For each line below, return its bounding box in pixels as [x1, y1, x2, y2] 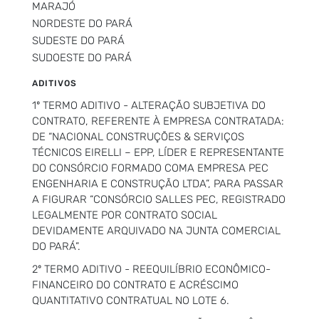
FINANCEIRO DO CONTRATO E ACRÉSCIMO [32, 278, 239, 291]
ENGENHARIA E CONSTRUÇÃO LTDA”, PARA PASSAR [32, 177, 283, 190]
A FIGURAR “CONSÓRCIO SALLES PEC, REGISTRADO [32, 192, 286, 206]
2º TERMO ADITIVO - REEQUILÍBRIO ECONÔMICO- [32, 262, 271, 276]
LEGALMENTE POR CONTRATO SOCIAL [32, 208, 217, 221]
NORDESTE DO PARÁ [32, 16, 132, 30]
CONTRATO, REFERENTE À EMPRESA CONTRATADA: [32, 114, 284, 127]
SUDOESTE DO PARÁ [32, 51, 132, 64]
